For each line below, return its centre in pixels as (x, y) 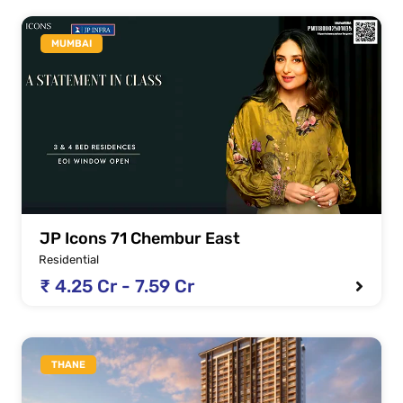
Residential (69, 260)
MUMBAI (72, 44)
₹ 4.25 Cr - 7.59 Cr (117, 287)
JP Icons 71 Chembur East (140, 239)
